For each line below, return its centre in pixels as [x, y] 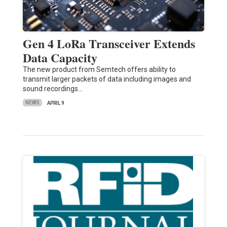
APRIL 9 [55, 103]
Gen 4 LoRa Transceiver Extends [109, 43]
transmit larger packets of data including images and [107, 79]
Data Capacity [60, 57]
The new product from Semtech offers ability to [99, 69]
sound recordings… [52, 88]
